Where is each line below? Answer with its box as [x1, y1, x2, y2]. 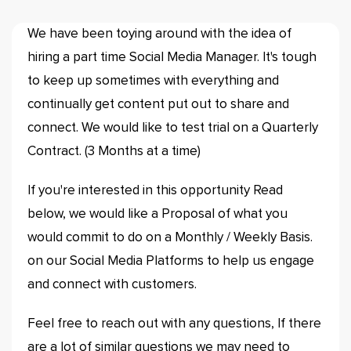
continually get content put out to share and [27, 98, 289, 111]
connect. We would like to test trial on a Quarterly [27, 121, 318, 135]
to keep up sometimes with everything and [27, 74, 279, 88]
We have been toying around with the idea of [27, 27, 291, 41]
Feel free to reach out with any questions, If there [27, 317, 321, 331]
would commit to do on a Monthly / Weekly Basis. [27, 231, 313, 244]
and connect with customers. [27, 278, 197, 291]
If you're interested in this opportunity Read [27, 184, 283, 197]
